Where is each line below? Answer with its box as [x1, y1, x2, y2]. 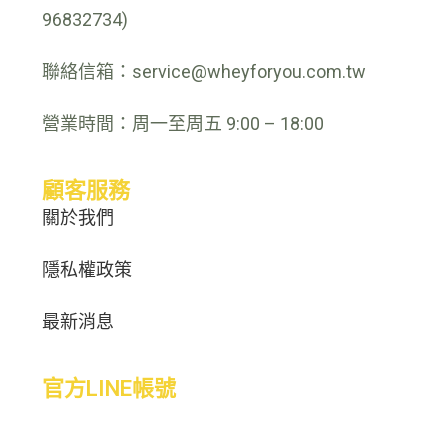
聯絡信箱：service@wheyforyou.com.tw [42, 61, 367, 82]
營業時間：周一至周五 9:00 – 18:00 [42, 113, 325, 134]
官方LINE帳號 [42, 376, 177, 401]
